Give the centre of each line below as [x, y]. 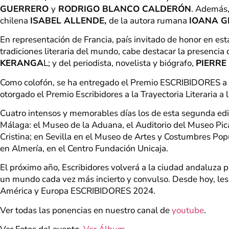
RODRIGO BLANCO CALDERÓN [123, 9]
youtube [188, 210]
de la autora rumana [149, 20]
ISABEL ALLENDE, [70, 20]
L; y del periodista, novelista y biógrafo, [120, 63]
